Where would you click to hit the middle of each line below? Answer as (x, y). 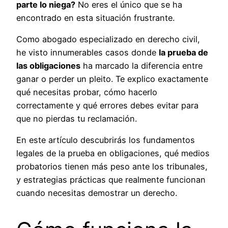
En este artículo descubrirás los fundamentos (106, 140)
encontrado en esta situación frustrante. (95, 18)
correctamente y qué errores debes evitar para (107, 105)
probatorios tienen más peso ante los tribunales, (112, 167)
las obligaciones (48, 65)
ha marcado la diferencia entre (141, 65)
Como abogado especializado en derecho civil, (108, 39)
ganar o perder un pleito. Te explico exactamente (112, 79)
